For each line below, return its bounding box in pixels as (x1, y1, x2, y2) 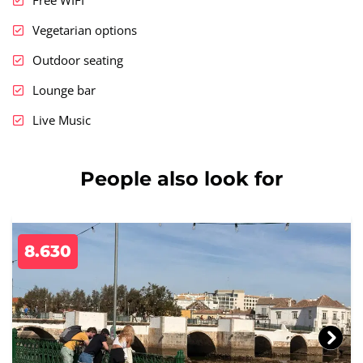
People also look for (80, 166, 283, 190)
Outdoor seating (32, 51, 123, 68)
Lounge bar (32, 81, 96, 98)
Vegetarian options (32, 21, 137, 38)
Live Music (32, 111, 91, 128)
